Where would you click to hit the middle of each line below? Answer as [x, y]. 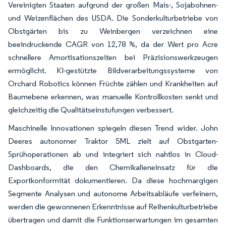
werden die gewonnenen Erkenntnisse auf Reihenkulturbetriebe [113, 206]
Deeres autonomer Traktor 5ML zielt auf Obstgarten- [113, 141]
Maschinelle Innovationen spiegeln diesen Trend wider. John [113, 128]
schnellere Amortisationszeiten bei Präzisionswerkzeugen [113, 57]
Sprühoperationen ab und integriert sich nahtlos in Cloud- [113, 154]
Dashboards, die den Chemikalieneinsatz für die [113, 167]
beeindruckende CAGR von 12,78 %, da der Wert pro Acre [113, 44]
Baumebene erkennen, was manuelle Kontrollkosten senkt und [113, 96]
